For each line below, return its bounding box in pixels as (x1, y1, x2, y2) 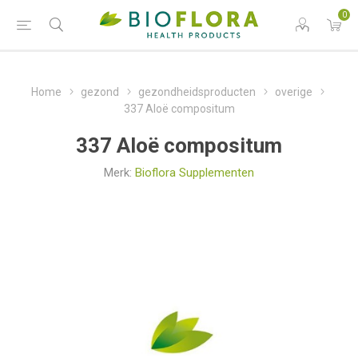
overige (275, 86, 312, 98)
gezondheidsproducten (138, 86, 256, 98)
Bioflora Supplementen (135, 165, 254, 180)
